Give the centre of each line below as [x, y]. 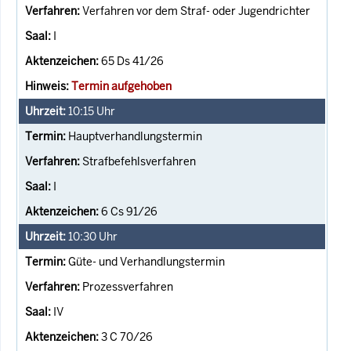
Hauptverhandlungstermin [135, 136]
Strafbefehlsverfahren [139, 161]
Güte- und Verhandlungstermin [147, 261]
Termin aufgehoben [121, 86]
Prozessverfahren [128, 286]
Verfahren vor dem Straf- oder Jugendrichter [196, 11]
